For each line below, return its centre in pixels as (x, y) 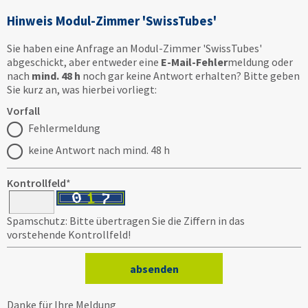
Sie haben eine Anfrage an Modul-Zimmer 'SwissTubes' (134, 48)
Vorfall (23, 111)
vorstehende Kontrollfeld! (69, 235)
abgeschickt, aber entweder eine (84, 62)
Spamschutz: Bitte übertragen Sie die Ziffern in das (126, 221)
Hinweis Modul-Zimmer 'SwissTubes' (112, 21)
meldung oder (260, 62)
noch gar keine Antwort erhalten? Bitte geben (190, 76)
